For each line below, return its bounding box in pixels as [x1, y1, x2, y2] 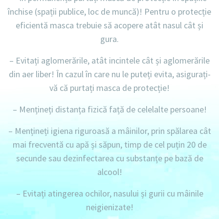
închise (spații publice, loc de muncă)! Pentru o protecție [8, 6, 211, 18]
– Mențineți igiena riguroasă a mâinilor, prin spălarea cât [8, 125, 211, 137]
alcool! [97, 166, 122, 178]
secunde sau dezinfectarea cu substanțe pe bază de [16, 153, 203, 164]
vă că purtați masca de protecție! [49, 82, 170, 94]
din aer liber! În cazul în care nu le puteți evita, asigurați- [8, 68, 211, 80]
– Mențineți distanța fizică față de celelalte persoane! [12, 104, 207, 115]
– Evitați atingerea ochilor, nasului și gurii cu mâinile [16, 188, 203, 199]
